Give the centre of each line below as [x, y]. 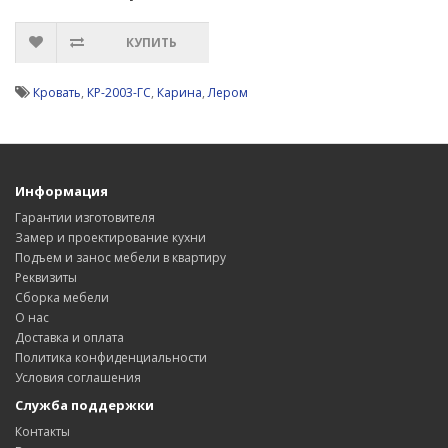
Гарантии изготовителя [85, 217]
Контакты [42, 431]
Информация [61, 191]
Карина [179, 92]
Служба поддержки [84, 405]
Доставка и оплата [69, 337]
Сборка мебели [62, 297]
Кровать [57, 92]
